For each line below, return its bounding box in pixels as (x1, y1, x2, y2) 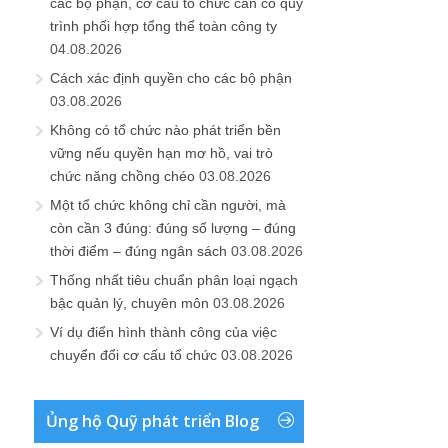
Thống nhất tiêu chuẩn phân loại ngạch (50, 272, 298, 288)
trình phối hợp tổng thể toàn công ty (50, 18, 277, 34)
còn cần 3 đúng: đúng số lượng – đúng (50, 220, 296, 236)
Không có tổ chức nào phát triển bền (50, 122, 281, 138)
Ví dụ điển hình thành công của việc (50, 324, 277, 340)
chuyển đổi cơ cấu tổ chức (50, 347, 217, 363)
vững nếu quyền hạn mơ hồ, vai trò (50, 145, 273, 161)
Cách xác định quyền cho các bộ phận (50, 70, 292, 86)
